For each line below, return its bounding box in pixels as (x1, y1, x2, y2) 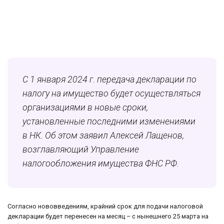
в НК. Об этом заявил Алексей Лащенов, (22, 130, 184, 141)
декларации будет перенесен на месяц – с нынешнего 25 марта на (7, 212, 208, 220)
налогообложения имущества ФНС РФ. (22, 158, 179, 169)
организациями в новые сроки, (22, 102, 148, 113)
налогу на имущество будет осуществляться (22, 88, 200, 99)
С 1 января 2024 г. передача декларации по (22, 74, 196, 85)
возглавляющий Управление (22, 144, 139, 155)
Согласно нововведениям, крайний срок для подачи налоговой (7, 202, 203, 210)
